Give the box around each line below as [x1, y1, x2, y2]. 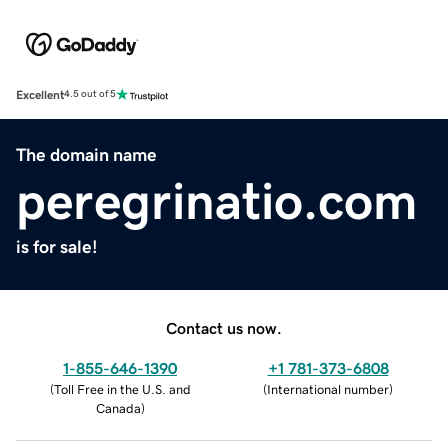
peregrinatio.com [16, 174, 418, 227]
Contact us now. [166, 319, 282, 336]
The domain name [16, 145, 157, 164]
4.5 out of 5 [64, 89, 116, 100]
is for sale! [16, 237, 98, 256]
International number [267, 382, 389, 396]
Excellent [16, 88, 64, 101]
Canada [95, 401, 141, 415]
